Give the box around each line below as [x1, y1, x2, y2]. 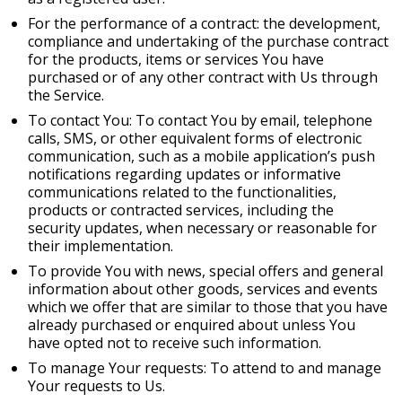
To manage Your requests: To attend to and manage [28, 358, 381, 378]
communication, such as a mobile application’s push [28, 146, 375, 166]
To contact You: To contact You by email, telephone [28, 110, 372, 130]
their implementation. [28, 236, 173, 256]
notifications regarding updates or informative [28, 164, 341, 184]
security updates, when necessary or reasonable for [28, 218, 377, 238]
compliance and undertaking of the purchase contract [28, 31, 389, 51]
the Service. [28, 85, 104, 105]
